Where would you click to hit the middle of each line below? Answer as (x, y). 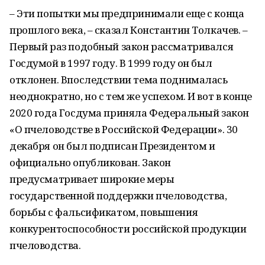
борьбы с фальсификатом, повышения (104, 212)
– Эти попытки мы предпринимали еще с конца (127, 13)
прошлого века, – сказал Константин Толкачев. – (129, 30)
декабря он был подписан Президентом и (112, 146)
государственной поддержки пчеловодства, (118, 195)
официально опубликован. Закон (90, 162)
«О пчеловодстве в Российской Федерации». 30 (124, 129)
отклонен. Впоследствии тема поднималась (119, 80)
